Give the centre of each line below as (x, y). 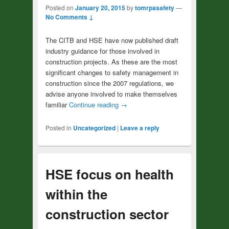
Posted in (58, 127)
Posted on (60, 7)
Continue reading (95, 104)
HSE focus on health (109, 174)
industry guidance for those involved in (102, 51)
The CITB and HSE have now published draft (112, 40)
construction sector (107, 214)
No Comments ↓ (69, 17)
